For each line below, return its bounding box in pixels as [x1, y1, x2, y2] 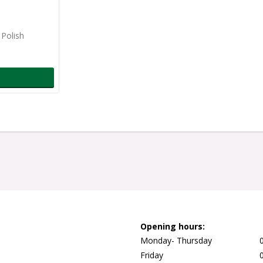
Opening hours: [140, 220, 205, 232]
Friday [140, 249, 163, 261]
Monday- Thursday [140, 234, 212, 246]
